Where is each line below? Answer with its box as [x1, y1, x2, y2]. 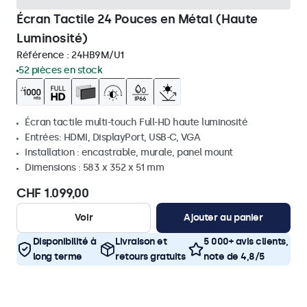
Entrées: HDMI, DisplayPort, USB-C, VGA [25, 132, 200, 143]
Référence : [16, 49, 71, 61]
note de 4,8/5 [204, 251, 265, 262]
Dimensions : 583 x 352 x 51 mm [25, 162, 164, 173]
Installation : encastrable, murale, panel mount [25, 147, 233, 158]
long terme [32, 251, 82, 262]
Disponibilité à [32, 236, 96, 247]
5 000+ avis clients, [204, 236, 288, 247]
